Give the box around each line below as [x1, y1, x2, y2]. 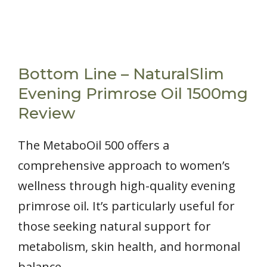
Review [18, 103, 75, 123]
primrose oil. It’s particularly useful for [18, 197, 235, 214]
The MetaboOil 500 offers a [18, 136, 169, 153]
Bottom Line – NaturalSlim [18, 64, 224, 83]
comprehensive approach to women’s [18, 157, 230, 173]
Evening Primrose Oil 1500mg [18, 83, 248, 103]
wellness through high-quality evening [18, 177, 235, 194]
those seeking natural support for [18, 218, 211, 234]
